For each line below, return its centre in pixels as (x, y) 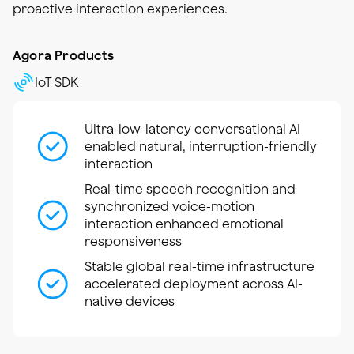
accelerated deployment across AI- (194, 284)
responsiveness (133, 241)
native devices (130, 301)
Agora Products (63, 56)
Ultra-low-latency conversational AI (192, 129)
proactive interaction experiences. (120, 9)
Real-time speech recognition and (190, 189)
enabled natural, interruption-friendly (201, 147)
